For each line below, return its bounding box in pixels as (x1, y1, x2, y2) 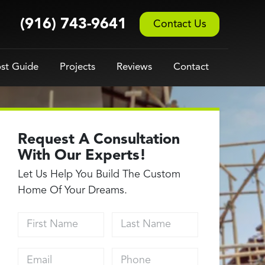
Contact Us (153, 18, 206, 30)
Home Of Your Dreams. (18, 185, 128, 196)
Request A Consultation (18, 132, 180, 147)
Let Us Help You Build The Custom (18, 169, 181, 180)
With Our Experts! (18, 148, 147, 163)
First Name (17, 210, 69, 221)
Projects (60, 62, 95, 72)
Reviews (117, 62, 152, 72)
